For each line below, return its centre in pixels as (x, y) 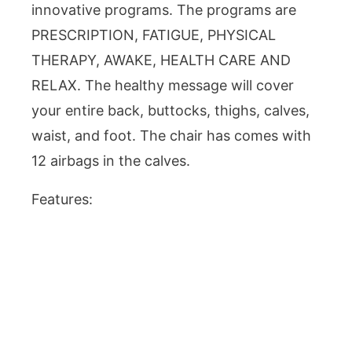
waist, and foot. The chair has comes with (171, 136)
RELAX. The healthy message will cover (163, 86)
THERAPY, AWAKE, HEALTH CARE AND (161, 60)
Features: (62, 199)
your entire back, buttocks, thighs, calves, (170, 111)
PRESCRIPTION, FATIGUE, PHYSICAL (154, 35)
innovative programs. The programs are (164, 10)
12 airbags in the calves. (111, 161)
